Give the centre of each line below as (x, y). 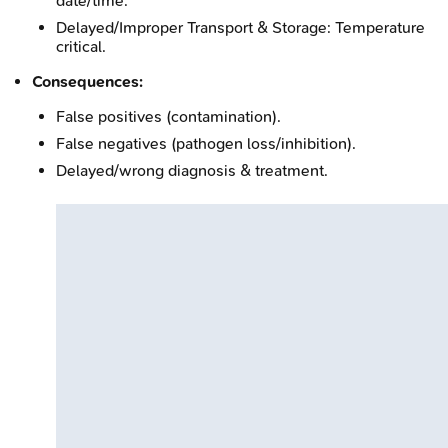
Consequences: (87, 81)
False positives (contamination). (168, 116)
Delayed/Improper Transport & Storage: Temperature (240, 27)
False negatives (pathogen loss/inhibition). (206, 143)
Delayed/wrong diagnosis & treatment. (192, 170)
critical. (81, 46)
